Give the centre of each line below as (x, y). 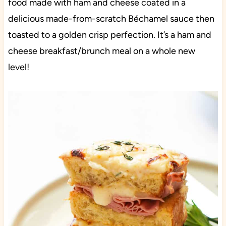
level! (18, 67)
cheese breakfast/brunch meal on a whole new (101, 51)
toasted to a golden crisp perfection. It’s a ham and (109, 35)
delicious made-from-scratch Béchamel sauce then (111, 19)
